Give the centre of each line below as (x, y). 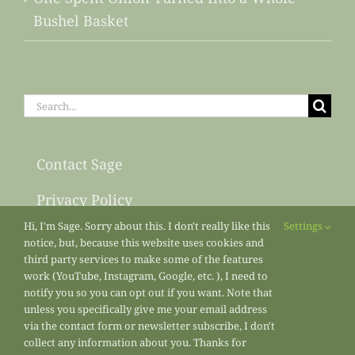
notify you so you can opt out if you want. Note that (148, 292)
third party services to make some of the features (143, 259)
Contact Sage (79, 164)
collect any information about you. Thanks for (135, 342)
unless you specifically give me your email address (145, 309)
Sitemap (64, 236)
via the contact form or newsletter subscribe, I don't (149, 326)
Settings (304, 226)
